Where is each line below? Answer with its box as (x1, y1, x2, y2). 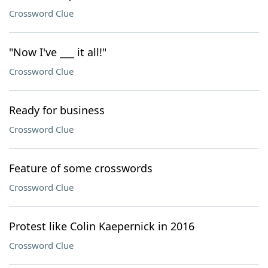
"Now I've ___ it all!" (9, 45, 106, 59)
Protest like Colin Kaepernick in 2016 (9, 219, 194, 233)
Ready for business (9, 103, 105, 117)
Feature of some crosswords (9, 161, 153, 175)
